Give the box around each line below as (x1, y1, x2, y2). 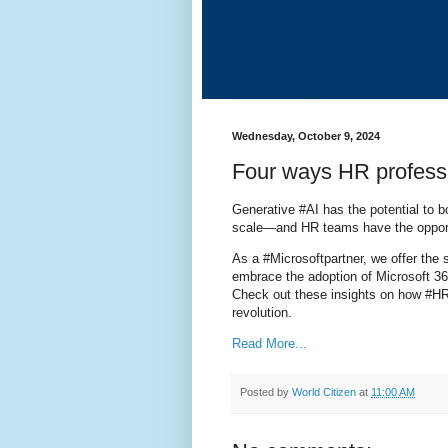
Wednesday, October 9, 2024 (232, 130, 380, 142)
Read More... (232, 336, 307, 352)
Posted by (240, 386, 292, 399)
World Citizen (292, 386, 359, 399)
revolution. (232, 304, 292, 320)
